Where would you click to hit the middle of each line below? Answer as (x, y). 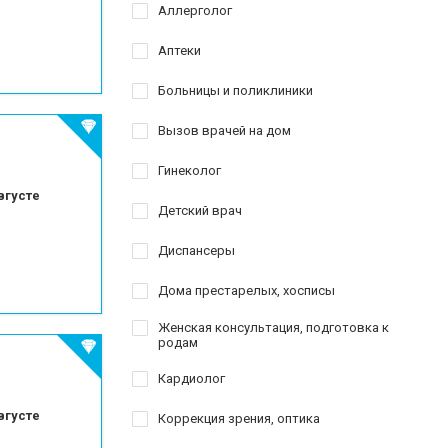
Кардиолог (191, 378)
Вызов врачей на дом (224, 130)
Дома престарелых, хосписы (246, 290)
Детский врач (200, 210)
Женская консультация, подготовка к (273, 327)
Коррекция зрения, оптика (239, 418)
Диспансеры (196, 250)
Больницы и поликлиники (235, 90)
